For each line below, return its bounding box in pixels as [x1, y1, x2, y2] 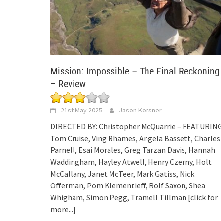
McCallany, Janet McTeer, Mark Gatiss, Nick [50, 169, 194, 179]
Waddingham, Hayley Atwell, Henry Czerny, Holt [50, 157, 212, 167]
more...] [50, 204, 76, 215]
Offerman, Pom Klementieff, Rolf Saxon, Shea [50, 181, 205, 191]
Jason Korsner [119, 106, 162, 115]
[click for [188, 192, 218, 203]
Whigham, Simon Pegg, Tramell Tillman [50, 192, 188, 203]
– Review [50, 78, 86, 90]
